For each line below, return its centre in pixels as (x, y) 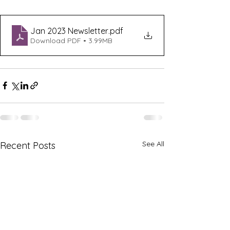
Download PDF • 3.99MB (71, 40)
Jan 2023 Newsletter (69, 31)
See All (153, 143)
